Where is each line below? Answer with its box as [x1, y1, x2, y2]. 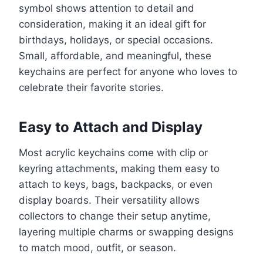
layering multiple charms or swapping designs [19, 226, 234, 238]
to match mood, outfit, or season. [19, 242, 176, 254]
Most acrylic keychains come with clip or [19, 147, 208, 159]
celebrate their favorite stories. [19, 82, 164, 94]
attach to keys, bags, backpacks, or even [19, 178, 213, 191]
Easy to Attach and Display [19, 119, 203, 136]
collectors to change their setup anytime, [19, 210, 211, 222]
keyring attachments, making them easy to [19, 163, 220, 175]
